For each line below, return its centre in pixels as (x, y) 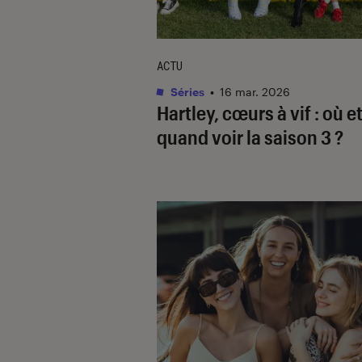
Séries (186, 91)
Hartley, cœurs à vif (234, 112)
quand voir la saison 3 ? (250, 137)
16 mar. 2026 (255, 91)
